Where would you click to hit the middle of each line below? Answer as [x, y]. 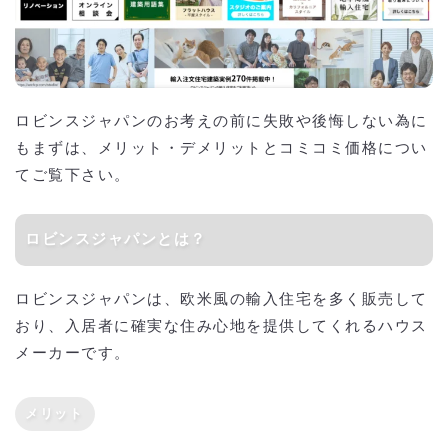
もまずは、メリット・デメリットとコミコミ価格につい [221, 149]
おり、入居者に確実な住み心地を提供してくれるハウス [221, 327]
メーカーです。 [73, 354]
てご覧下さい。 [73, 176]
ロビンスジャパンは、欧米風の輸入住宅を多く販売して [221, 300]
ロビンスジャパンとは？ [124, 240]
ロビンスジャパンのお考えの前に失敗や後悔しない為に [221, 122]
